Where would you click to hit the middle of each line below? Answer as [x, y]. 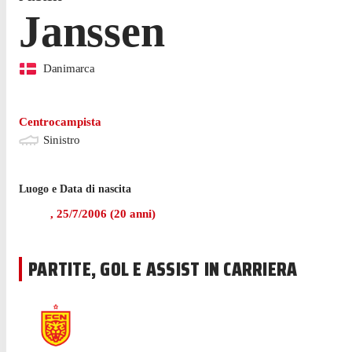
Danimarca [69, 68]
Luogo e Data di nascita [75, 189]
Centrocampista [60, 122]
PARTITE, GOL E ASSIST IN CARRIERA [163, 269]
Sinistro [62, 140]
